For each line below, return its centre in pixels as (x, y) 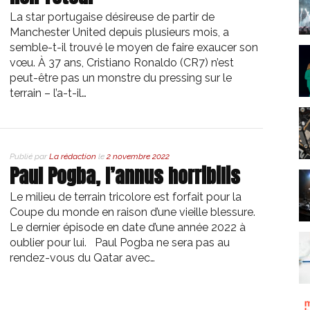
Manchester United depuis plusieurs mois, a (119, 32)
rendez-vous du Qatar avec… (82, 258)
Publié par (29, 156)
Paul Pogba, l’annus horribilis (125, 176)
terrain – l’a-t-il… (48, 93)
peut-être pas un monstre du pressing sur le (121, 78)
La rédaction (73, 156)
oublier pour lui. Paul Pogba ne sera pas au (120, 243)
